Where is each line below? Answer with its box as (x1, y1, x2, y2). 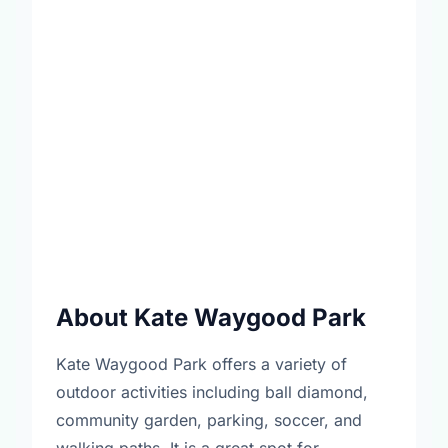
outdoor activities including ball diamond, (56, 382, 368, 402)
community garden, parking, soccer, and (56, 410, 362, 430)
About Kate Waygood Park (56, 303, 366, 332)
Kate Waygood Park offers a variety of (56, 354, 347, 374)
